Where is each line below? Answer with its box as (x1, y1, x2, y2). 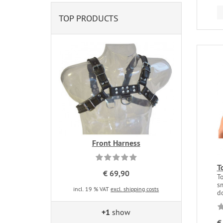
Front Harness (92, 137, 140, 148)
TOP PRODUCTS (59, 12, 118, 24)
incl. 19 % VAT (73, 185, 111, 193)
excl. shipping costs (111, 185, 159, 193)
